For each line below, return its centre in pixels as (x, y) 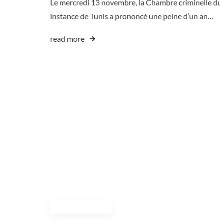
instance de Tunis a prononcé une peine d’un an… (132, 16)
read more (67, 39)
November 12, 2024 (81, 207)
